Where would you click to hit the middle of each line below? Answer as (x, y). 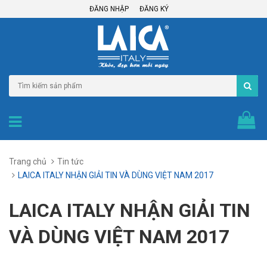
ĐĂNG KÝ (154, 9)
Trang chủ (28, 162)
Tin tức (70, 162)
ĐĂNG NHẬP (109, 9)
